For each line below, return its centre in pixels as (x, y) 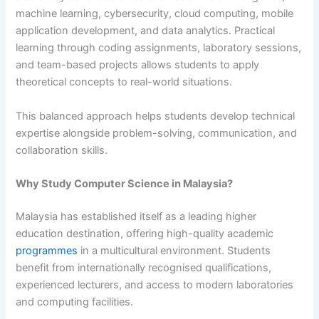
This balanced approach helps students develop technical (156, 116)
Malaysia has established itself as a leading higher (136, 216)
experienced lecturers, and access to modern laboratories (155, 284)
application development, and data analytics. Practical (146, 31)
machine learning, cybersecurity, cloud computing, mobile (155, 14)
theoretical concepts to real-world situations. (124, 82)
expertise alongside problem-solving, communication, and (157, 133)
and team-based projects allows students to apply (138, 65)
